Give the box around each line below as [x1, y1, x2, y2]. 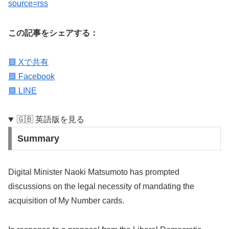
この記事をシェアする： [8, 28, 98, 37]
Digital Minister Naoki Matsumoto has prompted [8, 168, 179, 177]
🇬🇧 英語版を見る [16, 115, 84, 124]
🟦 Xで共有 [8, 57, 49, 66]
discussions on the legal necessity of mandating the [8, 182, 194, 191]
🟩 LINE [8, 86, 37, 95]
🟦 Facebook [8, 72, 55, 81]
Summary [17, 133, 59, 144]
